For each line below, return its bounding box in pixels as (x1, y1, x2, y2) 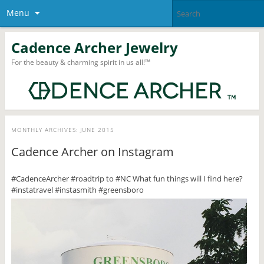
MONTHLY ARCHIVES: (11, 126, 80, 134)
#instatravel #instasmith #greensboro (11, 184, 144, 196)
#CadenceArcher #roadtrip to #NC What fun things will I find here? (11, 173, 243, 184)
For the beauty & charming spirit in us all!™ (11, 57, 150, 67)
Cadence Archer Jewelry (11, 37, 178, 57)
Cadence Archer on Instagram (11, 144, 174, 160)
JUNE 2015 (80, 126, 114, 134)
